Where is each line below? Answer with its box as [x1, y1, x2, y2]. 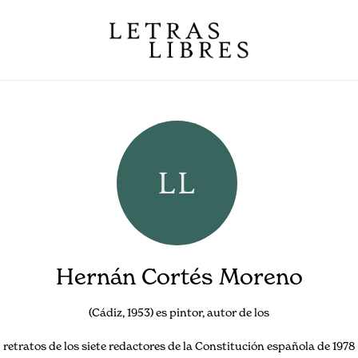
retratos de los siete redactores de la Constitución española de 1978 [3, 339, 355, 352]
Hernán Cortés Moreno [55, 263, 303, 290]
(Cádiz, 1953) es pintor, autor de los [89, 305, 269, 319]
